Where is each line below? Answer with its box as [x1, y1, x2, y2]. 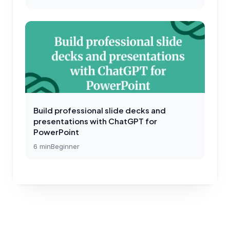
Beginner [51, 142, 80, 150]
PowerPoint [33, 126, 79, 137]
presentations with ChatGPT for [33, 116, 157, 126]
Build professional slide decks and [33, 105, 166, 115]
